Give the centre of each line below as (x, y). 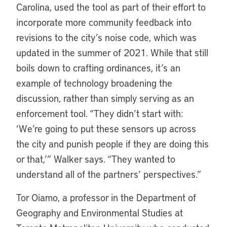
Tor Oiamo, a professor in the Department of (106, 197)
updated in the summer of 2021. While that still (112, 52)
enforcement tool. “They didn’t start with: (100, 113)
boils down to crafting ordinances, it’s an (98, 68)
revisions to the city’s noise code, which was (106, 37)
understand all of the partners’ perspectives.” (110, 174)
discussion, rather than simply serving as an (105, 98)
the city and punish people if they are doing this (112, 144)
